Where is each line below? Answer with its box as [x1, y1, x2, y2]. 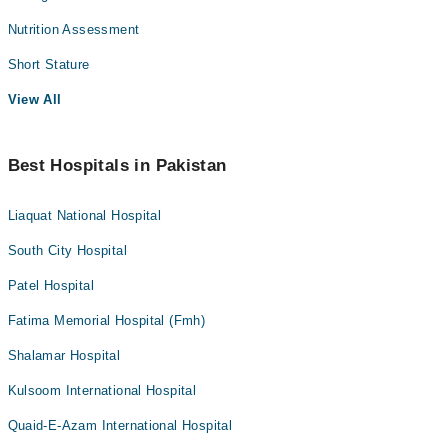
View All [7, 92, 62, 107]
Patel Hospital [7, 278, 94, 293]
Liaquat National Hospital [7, 208, 162, 223]
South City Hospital [7, 243, 127, 258]
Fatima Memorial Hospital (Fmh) [7, 313, 206, 328]
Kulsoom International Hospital [7, 383, 197, 398]
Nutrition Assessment [7, 22, 140, 37]
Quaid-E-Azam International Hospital [7, 418, 233, 433]
